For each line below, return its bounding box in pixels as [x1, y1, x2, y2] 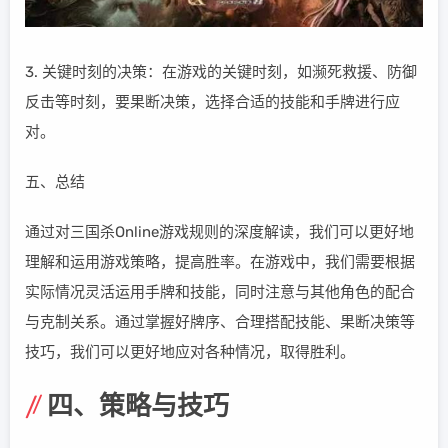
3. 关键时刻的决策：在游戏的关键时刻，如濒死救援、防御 [25, 63, 417, 82]
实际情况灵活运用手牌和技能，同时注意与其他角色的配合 [25, 283, 415, 302]
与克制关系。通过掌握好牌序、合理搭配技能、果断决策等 [25, 313, 415, 332]
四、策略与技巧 [47, 391, 229, 423]
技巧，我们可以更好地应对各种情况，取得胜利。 [25, 343, 355, 362]
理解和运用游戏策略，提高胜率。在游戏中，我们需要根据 [25, 253, 415, 272]
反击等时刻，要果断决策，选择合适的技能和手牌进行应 [25, 93, 400, 112]
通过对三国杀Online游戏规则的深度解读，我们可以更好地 [25, 223, 414, 242]
